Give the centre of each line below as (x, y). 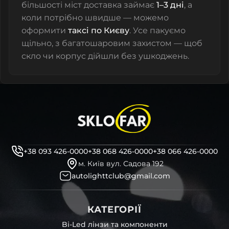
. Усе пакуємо (157, 31)
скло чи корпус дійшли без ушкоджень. (105, 56)
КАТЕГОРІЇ (114, 210)
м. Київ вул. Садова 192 (121, 164)
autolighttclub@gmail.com (121, 176)
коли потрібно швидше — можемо (95, 18)
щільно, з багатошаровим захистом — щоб (112, 43)
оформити (45, 31)
